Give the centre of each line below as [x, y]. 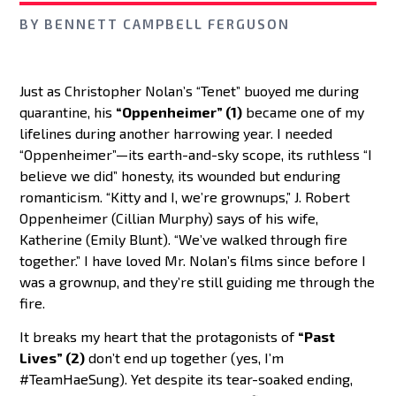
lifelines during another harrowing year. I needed [176, 133]
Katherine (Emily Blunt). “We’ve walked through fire [184, 239]
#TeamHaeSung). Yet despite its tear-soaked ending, [187, 379]
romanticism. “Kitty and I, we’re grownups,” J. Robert [185, 196]
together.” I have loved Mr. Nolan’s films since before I [193, 260]
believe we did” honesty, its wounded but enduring [180, 175]
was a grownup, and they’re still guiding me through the [198, 281]
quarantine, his [68, 111]
